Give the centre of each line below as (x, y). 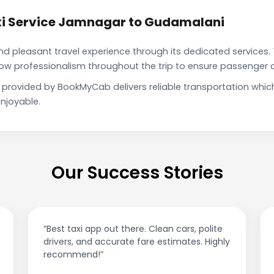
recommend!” (73, 255)
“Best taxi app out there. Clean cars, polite (133, 229)
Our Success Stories (137, 173)
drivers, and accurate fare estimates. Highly (137, 242)
